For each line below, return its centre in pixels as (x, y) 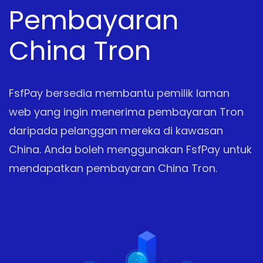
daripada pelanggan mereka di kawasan (116, 131)
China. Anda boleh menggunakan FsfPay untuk (130, 149)
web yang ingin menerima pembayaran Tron (126, 112)
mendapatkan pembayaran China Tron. (113, 168)
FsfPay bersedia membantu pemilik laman (119, 93)
